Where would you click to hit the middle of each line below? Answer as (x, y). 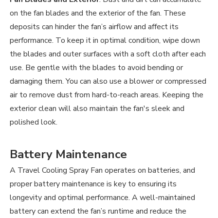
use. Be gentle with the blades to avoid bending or (96, 68)
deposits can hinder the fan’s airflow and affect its (94, 27)
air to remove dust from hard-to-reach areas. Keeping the (107, 95)
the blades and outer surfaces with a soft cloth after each (108, 54)
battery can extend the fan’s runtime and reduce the (98, 211)
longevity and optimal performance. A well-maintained (102, 198)
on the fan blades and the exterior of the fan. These (98, 13)
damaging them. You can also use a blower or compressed (108, 82)
